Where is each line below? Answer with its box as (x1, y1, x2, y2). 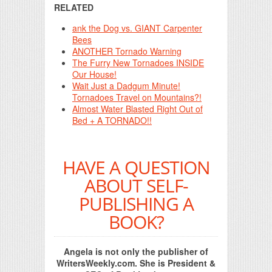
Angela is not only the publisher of (64, 245, 208, 257)
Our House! (72, 68, 117, 80)
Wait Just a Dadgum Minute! (72, 80, 180, 92)
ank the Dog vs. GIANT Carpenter (72, 22, 202, 34)
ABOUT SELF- (84, 173, 188, 198)
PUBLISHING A (78, 191, 194, 216)
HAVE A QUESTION (62, 155, 210, 180)
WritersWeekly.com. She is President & (56, 257, 216, 269)
